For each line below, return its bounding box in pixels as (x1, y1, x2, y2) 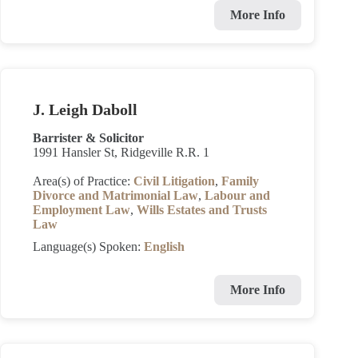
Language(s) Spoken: (33, 240, 144, 253)
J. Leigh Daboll (33, 101, 137, 118)
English (144, 240, 185, 253)
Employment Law (33, 203, 130, 217)
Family (221, 174, 259, 188)
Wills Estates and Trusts (137, 203, 267, 217)
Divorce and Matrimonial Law (33, 189, 198, 202)
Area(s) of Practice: (33, 174, 133, 188)
